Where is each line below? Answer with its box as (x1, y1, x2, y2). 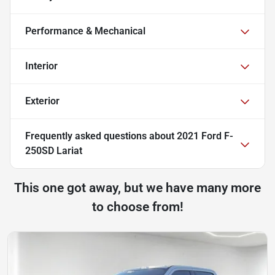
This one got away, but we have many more (14, 180, 261, 195)
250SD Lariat (25, 144, 82, 157)
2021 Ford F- (177, 130, 233, 142)
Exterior (25, 95, 60, 107)
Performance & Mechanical (25, 25, 145, 37)
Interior (25, 60, 58, 72)
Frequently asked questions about (25, 130, 177, 142)
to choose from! (91, 199, 184, 214)
